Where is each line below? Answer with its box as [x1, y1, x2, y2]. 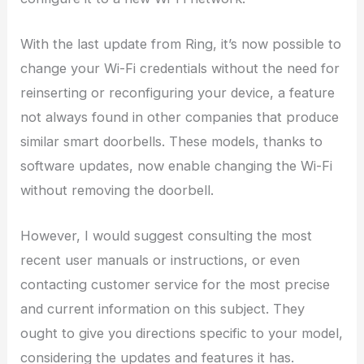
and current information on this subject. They [20, 301, 305, 318]
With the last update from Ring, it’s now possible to [20, 35, 342, 52]
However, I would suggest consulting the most [20, 227, 313, 245]
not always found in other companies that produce [20, 108, 340, 125]
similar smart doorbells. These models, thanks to [20, 132, 323, 149]
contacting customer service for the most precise [20, 276, 331, 293]
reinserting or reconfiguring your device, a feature [20, 84, 336, 101]
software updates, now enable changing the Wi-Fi [20, 157, 333, 174]
